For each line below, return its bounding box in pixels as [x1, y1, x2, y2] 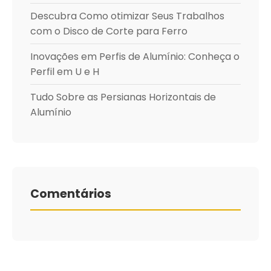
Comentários [30, 186, 111, 202]
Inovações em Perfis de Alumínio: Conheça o [30, 50, 240, 64]
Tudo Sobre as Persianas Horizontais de [30, 90, 216, 104]
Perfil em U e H [30, 65, 99, 79]
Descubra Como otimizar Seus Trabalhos [30, 9, 224, 23]
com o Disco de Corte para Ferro [30, 24, 188, 38]
